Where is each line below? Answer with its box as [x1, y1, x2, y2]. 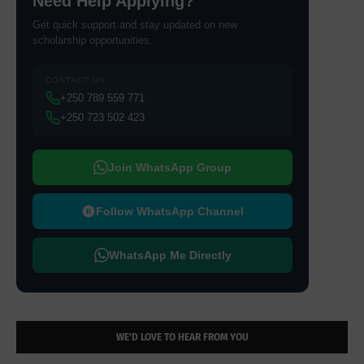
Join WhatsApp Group [108, 160, 232, 174]
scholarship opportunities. [32, 33, 153, 46]
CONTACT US [45, 75, 106, 84]
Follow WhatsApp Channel [96, 204, 244, 218]
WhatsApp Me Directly [108, 248, 232, 262]
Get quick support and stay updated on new [32, 18, 237, 31]
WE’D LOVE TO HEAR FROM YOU [115, 331, 249, 343]
